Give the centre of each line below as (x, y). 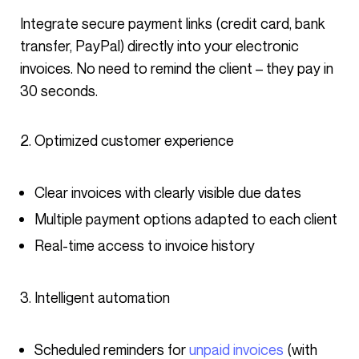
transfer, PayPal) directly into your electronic (159, 46)
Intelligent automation (102, 297)
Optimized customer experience (134, 140)
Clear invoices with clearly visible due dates (168, 192)
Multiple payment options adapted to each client (186, 219)
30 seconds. (59, 91)
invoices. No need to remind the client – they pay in (177, 68)
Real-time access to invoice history (145, 245)
